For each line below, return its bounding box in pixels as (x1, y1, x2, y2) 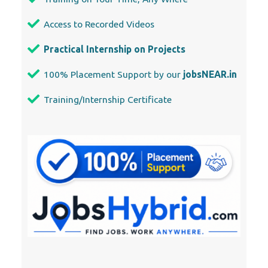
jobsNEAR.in (183, 68, 237, 80)
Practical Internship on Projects (44, 43, 185, 54)
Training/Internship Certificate (44, 93, 172, 105)
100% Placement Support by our (44, 68, 183, 80)
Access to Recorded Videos (44, 18, 154, 29)
